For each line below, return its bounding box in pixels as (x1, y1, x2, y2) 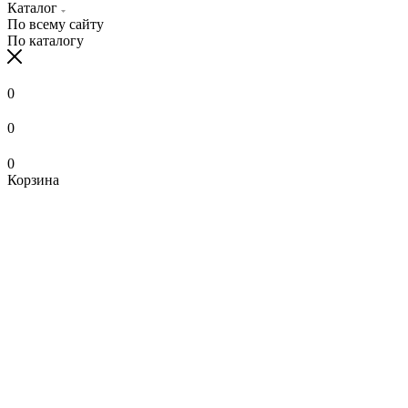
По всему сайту (7, 15, 104, 32)
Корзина (7, 171, 59, 188)
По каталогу (7, 32, 84, 48)
